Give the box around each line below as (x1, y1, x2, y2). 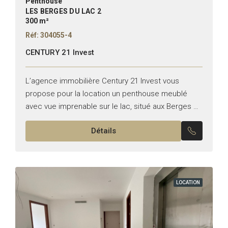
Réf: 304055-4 (25, 31, 72, 39)
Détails (91, 126, 116, 135)
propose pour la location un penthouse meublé (25, 89, 187, 98)
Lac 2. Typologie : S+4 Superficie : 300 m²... (25, 114, 175, 124)
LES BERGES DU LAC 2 (25, 7, 101, 15)
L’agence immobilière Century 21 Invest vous (25, 76, 179, 85)
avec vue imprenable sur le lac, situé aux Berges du (25, 101, 202, 111)
